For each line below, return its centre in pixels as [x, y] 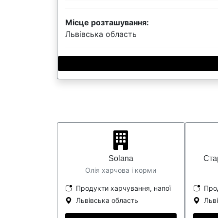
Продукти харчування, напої [123, 188]
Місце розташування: [107, 22]
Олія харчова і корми [121, 170]
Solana [121, 158]
